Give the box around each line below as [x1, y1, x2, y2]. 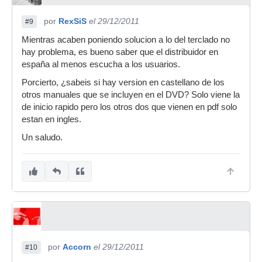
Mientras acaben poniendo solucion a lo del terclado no [22, 35, 230, 44]
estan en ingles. [22, 115, 81, 124]
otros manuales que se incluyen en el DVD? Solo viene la [22, 90, 240, 99]
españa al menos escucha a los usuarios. [22, 60, 180, 69]
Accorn [63, 242, 91, 251]
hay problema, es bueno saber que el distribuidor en [22, 47, 218, 57]
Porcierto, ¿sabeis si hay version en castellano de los [22, 78, 225, 87]
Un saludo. [22, 133, 63, 142]
